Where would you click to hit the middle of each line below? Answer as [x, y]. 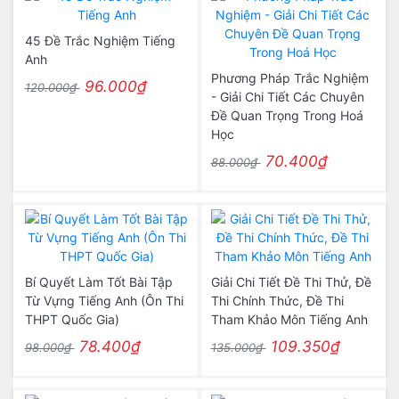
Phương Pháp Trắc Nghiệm [289, 78]
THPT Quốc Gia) [72, 319]
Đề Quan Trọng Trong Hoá [287, 115]
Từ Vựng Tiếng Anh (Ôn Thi [104, 301]
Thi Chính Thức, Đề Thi [277, 301]
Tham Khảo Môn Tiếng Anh [289, 319]
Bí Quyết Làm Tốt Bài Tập [98, 282]
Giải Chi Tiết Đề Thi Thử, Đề [291, 282]
